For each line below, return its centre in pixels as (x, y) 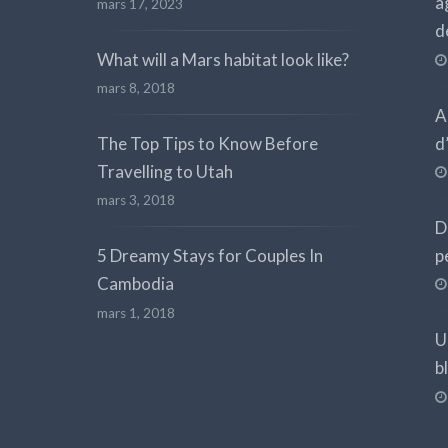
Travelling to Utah (165, 172)
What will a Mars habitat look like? (223, 59)
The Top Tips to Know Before (207, 144)
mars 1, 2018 (136, 312)
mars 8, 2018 (136, 88)
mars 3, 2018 (136, 200)
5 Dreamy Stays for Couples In (210, 256)
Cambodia (135, 284)
